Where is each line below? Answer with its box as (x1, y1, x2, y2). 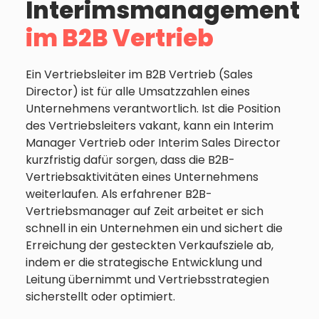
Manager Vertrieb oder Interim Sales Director (26, 135, 281, 152)
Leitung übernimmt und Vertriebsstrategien (26, 271, 269, 288)
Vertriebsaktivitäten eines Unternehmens (26, 169, 258, 186)
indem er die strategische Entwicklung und (26, 254, 262, 271)
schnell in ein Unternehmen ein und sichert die (26, 220, 283, 237)
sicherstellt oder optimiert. (26, 288, 175, 305)
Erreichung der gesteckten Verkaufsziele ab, (26, 237, 273, 254)
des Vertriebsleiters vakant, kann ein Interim (26, 117, 273, 135)
